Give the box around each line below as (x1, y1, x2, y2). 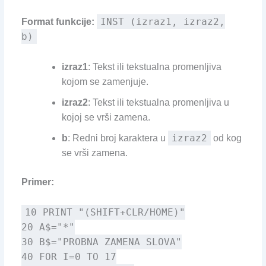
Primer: (21, 177, 54, 188)
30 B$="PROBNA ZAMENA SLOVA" (21, 236, 182, 248)
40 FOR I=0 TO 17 (21, 251, 116, 262)
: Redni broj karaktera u (67, 133, 168, 144)
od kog (210, 133, 242, 144)
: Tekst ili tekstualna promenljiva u (87, 97, 229, 108)
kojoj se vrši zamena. (61, 112, 150, 123)
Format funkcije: (21, 17, 94, 27)
